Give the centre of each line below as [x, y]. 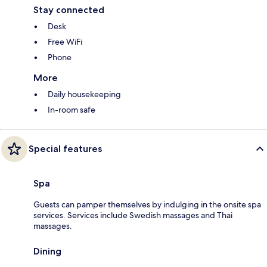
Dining [47, 252]
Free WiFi [65, 42]
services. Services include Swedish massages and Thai [133, 215]
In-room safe [72, 110]
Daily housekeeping [84, 94]
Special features [65, 149]
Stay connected [69, 10]
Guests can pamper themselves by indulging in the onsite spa [147, 205]
